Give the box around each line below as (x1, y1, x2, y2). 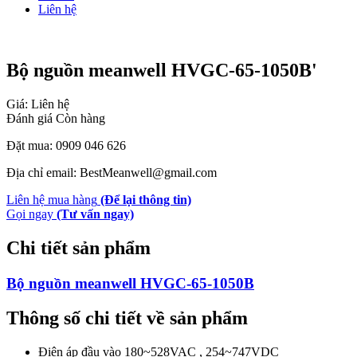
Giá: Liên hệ (6, 96, 69, 111)
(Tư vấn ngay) (57, 206, 134, 221)
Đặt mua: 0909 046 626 (6, 138, 126, 152)
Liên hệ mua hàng (6, 192, 97, 206)
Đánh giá (6, 111, 56, 125)
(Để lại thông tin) (100, 192, 191, 206)
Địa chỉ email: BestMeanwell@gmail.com (6, 165, 217, 179)
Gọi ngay (6, 206, 53, 221)
